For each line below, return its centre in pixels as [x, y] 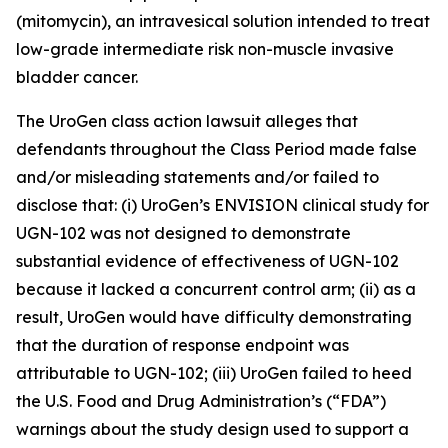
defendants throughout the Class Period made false [216, 149]
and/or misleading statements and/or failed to [197, 177]
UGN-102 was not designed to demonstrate [183, 233]
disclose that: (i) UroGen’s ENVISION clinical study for [222, 205]
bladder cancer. [77, 77]
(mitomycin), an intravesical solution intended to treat [223, 21]
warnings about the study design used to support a [212, 429]
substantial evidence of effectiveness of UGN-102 [207, 261]
